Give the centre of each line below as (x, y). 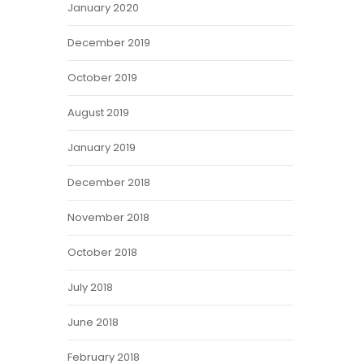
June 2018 (93, 322)
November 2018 (109, 217)
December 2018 (109, 182)
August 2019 (99, 113)
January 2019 (102, 147)
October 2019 (103, 78)
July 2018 (91, 287)
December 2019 (109, 43)
